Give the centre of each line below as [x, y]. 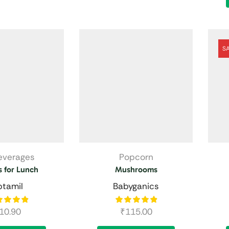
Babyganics [136, 186]
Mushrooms [136, 169]
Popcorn [136, 157]
